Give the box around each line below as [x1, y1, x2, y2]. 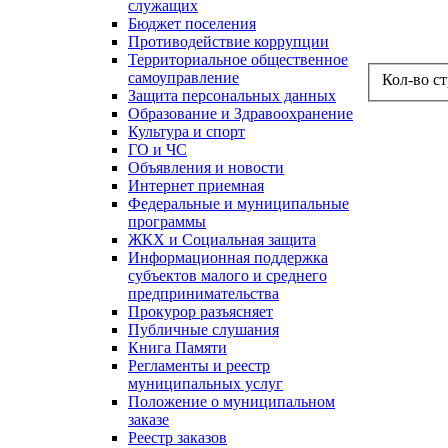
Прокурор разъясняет [128, 303, 273, 321]
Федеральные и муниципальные [128, 195, 349, 213]
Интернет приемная [128, 177, 264, 195]
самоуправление [128, 69, 239, 87]
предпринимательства [128, 285, 279, 303]
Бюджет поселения [128, 15, 256, 33]
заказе [128, 411, 169, 429]
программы [128, 213, 206, 231]
